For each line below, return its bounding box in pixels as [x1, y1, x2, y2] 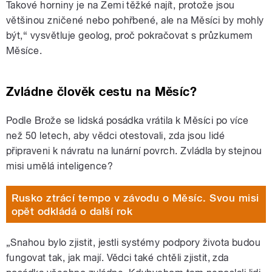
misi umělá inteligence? [6, 160, 114, 172]
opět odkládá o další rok [11, 205, 133, 217]
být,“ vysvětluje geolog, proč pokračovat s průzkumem [6, 30, 253, 42]
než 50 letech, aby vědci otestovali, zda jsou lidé [6, 130, 225, 142]
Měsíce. [6, 45, 42, 57]
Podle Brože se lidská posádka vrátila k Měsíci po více [6, 115, 249, 127]
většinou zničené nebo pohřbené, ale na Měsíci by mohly [6, 15, 264, 27]
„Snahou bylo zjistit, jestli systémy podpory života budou [6, 237, 261, 249]
